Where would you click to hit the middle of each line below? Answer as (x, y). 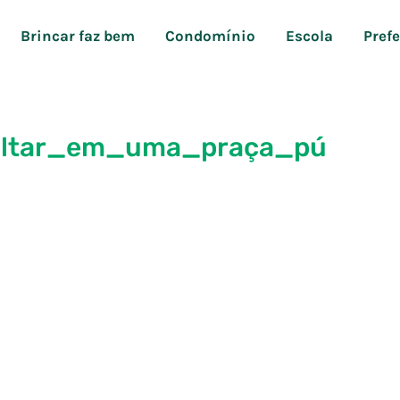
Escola (309, 35)
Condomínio (210, 35)
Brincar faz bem (78, 35)
